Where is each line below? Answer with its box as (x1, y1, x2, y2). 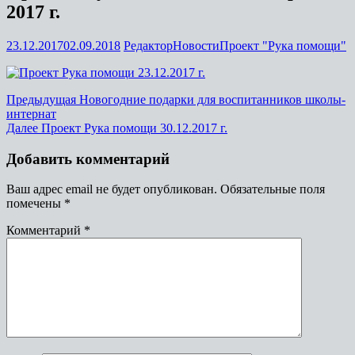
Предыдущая (6, 92, 76, 106)
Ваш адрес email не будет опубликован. (6, 182, 217, 197)
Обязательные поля (220, 182, 325, 197)
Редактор (124, 38, 173, 52)
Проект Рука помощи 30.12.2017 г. (41, 120, 227, 135)
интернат (6, 106, 56, 120)
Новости (173, 38, 219, 52)
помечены (6, 197, 64, 211)
